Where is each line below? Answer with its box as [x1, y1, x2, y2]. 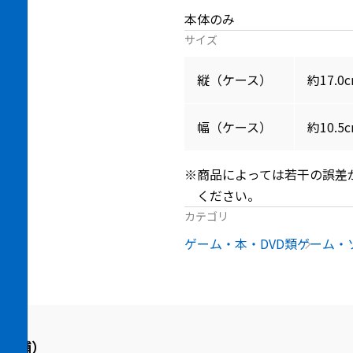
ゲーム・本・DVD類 [184, 234, 297, 253]
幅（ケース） [197, 117, 272, 136]
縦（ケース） [197, 70, 272, 89]
